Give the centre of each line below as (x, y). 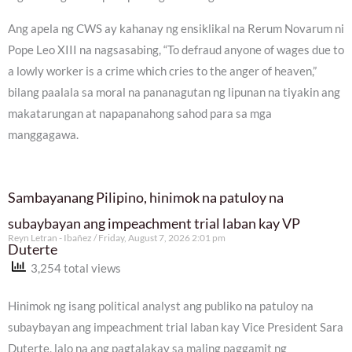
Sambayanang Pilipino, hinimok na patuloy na (146, 197)
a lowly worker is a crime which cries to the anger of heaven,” (162, 71)
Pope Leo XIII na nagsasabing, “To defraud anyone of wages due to (176, 50)
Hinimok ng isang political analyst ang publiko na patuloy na (161, 306)
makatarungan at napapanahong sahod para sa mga (140, 114)
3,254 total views (73, 268)
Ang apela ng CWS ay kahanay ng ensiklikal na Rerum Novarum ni (176, 29)
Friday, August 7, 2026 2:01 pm (161, 237)
